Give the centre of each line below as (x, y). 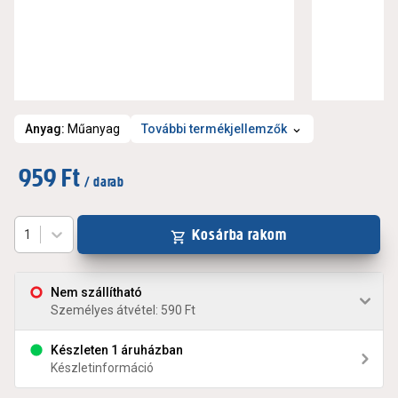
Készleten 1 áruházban (117, 350)
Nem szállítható (96, 293)
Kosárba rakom (239, 235)
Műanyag (94, 129)
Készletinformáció (102, 368)
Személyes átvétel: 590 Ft (123, 310)
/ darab (104, 182)
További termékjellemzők (214, 129)
